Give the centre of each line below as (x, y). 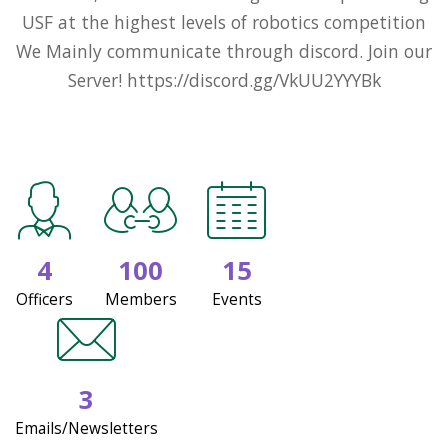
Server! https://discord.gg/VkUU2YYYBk (224, 79)
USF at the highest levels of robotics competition (224, 21)
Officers (44, 300)
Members (140, 300)
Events (236, 300)
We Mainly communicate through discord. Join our (224, 50)
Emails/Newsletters (86, 428)
